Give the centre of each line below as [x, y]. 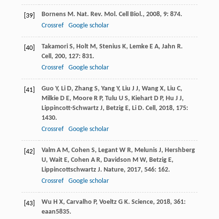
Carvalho [79, 202]
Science [142, 202]
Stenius [110, 47]
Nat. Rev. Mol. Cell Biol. [109, 15]
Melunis [146, 151]
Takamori [55, 47]
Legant [108, 151]
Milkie [50, 99]
